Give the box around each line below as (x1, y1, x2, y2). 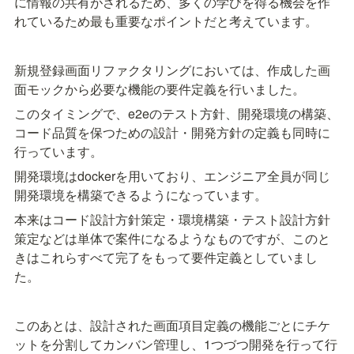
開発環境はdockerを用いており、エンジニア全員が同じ (14, 167, 330, 186)
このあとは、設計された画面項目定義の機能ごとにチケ (14, 316, 330, 335)
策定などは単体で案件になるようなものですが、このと (14, 229, 330, 248)
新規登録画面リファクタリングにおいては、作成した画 (14, 61, 330, 80)
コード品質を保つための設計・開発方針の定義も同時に (14, 123, 330, 142)
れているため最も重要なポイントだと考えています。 (14, 12, 318, 31)
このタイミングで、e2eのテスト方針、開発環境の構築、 (14, 104, 339, 123)
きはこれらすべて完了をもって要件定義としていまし (14, 248, 318, 267)
